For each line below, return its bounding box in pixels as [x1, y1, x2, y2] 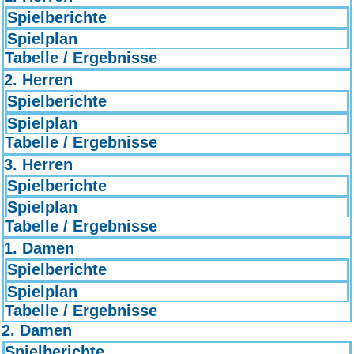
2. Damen [2, 322, 72, 339]
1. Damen [4, 239, 74, 258]
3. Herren [4, 155, 73, 173]
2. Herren [4, 71, 73, 89]
